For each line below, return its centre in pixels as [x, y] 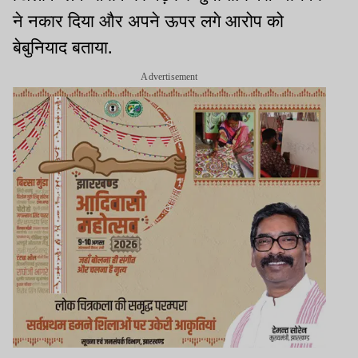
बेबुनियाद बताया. [65, 48]
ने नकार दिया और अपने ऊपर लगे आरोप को [148, 22]
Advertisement [169, 77]
